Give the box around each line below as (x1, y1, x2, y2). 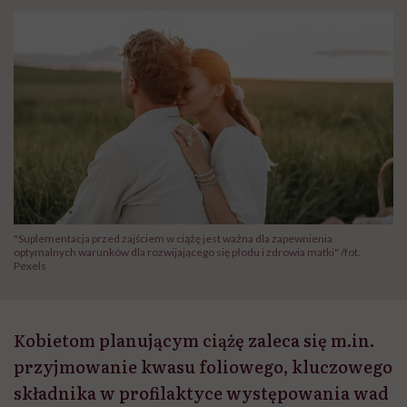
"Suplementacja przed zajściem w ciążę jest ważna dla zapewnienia (14, 232, 333, 246)
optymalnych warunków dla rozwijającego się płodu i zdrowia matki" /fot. (14, 245, 361, 260)
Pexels (14, 259, 46, 273)
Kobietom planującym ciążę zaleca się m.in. (14, 328, 374, 353)
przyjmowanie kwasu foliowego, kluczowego (14, 354, 392, 380)
